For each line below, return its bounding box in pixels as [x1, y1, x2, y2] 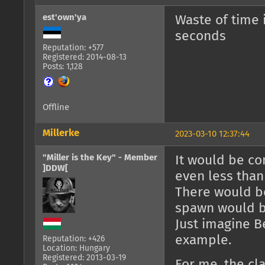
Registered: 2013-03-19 [43, 254, 126, 263]
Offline [43, 103, 69, 112]
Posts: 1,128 [43, 63, 83, 72]
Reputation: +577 [43, 44, 104, 53]
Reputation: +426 [43, 235, 105, 244]
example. [175, 234, 231, 248]
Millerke [43, 128, 79, 139]
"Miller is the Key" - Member [43, 153, 157, 163]
